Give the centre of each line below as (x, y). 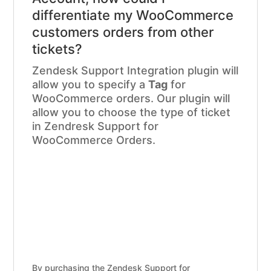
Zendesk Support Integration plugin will (135, 70)
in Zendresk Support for (96, 126)
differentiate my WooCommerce (133, 15)
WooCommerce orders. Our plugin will (131, 98)
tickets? (57, 49)
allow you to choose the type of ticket (132, 112)
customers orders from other (123, 32)
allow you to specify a (90, 84)
